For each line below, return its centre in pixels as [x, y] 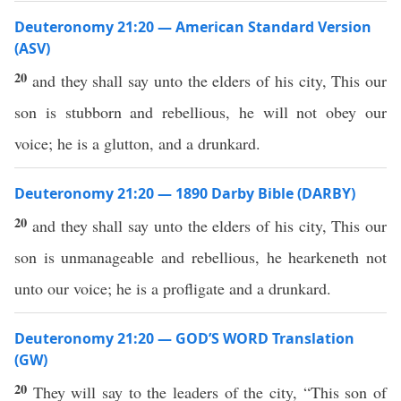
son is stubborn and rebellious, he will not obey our [200, 112]
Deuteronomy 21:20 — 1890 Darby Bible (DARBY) [185, 193]
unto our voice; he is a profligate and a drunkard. [173, 288]
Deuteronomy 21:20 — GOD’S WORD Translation [184, 338]
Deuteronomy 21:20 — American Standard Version [193, 27]
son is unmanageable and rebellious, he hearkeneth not [200, 257]
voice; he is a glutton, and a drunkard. [137, 143]
